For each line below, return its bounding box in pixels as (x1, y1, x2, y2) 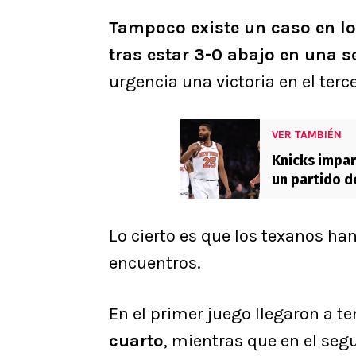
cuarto (109, 331, 164, 352)
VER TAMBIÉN (272, 128, 342, 142)
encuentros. (109, 253, 201, 274)
